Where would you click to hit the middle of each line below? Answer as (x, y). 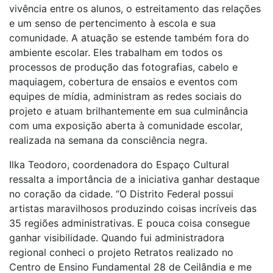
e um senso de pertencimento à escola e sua (112, 23)
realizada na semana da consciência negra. (108, 140)
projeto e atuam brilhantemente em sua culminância (129, 111)
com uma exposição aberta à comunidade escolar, (126, 126)
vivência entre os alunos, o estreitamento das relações (135, 9)
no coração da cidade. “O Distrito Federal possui (121, 194)
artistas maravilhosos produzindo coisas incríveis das (133, 208)
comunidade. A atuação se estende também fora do (129, 38)
